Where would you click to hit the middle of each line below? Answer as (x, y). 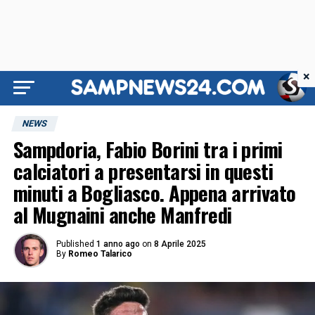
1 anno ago (118, 244)
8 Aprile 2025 (180, 244)
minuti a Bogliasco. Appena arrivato (154, 193)
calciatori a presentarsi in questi (143, 171)
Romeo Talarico (100, 254)
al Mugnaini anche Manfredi (122, 214)
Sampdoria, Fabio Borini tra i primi (148, 149)
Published (75, 244)
